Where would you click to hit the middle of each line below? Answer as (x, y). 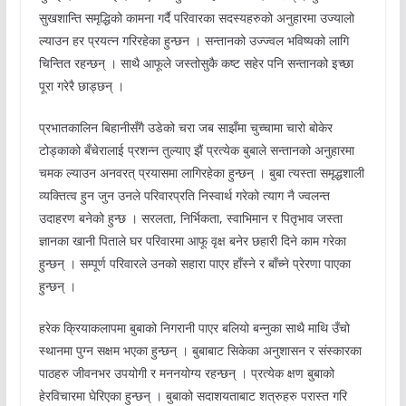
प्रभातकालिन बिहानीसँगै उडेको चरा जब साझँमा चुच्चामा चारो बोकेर (185, 128)
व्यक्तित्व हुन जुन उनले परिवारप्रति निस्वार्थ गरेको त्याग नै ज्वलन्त (184, 196)
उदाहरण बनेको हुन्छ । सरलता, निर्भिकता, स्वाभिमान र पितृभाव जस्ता (190, 218)
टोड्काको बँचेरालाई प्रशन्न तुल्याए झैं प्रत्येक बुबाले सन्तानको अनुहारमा (196, 150)
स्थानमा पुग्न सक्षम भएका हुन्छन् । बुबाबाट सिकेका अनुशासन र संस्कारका (200, 351)
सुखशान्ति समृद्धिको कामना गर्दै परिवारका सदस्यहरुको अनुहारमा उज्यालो (196, 18)
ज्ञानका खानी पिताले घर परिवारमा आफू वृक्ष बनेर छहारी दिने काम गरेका (192, 241)
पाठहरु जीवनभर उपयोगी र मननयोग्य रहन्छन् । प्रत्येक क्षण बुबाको (186, 373)
